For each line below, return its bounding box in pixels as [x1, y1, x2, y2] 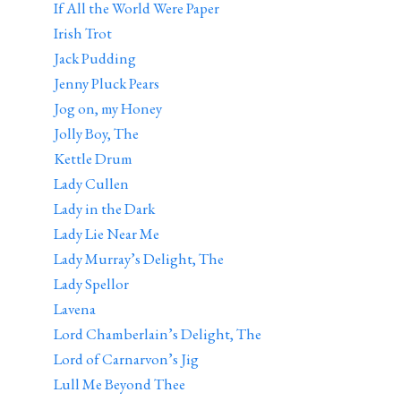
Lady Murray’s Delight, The [54, 249, 224, 269]
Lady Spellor [54, 274, 129, 294]
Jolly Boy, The [54, 124, 139, 143]
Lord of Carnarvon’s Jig [54, 349, 199, 369]
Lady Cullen [54, 174, 129, 193]
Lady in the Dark [54, 199, 155, 218]
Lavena [54, 299, 96, 319]
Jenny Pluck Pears [54, 73, 159, 93]
